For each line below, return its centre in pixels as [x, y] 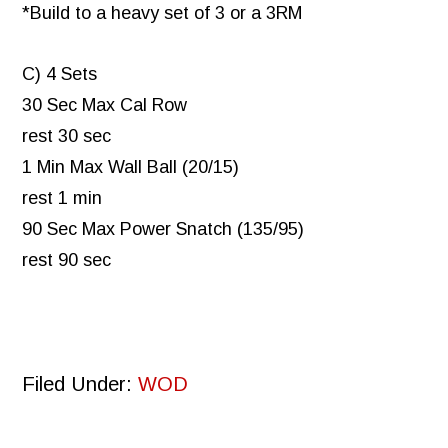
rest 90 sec [67, 260]
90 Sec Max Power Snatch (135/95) [163, 229]
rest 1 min [62, 198]
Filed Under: [80, 384]
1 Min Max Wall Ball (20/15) [131, 167]
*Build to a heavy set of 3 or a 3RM [162, 13]
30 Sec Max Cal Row [105, 105]
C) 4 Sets [60, 74]
